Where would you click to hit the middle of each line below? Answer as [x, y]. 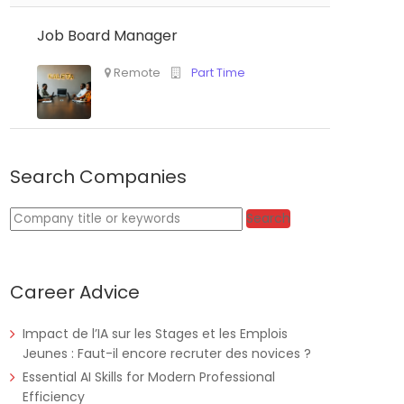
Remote [241, 305]
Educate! [229, 212]
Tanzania [140, 212]
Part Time [332, 305]
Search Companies [98, 177]
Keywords [39, 217]
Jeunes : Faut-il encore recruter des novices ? [167, 353]
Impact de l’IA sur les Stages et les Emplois [155, 334]
